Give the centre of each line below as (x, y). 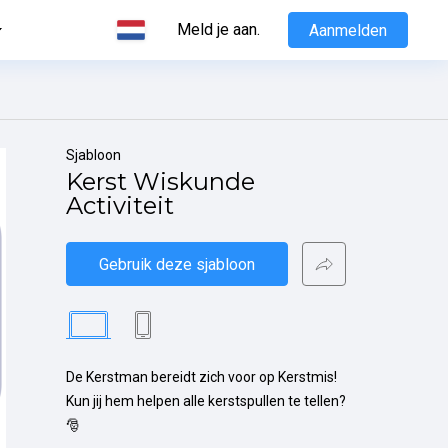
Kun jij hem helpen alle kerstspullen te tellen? (206, 401)
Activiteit (120, 205)
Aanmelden (348, 30)
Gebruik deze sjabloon (177, 264)
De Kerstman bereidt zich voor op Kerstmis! (201, 377)
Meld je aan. (218, 29)
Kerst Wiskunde (160, 181)
